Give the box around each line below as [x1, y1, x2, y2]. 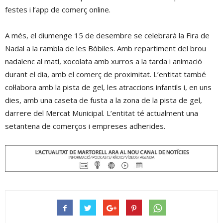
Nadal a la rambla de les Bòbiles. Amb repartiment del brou [5, 43, 206, 53]
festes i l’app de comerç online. [5, 4, 111, 14]
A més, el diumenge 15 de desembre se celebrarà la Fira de [5, 30, 210, 40]
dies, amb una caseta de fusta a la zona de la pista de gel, [5, 95, 202, 105]
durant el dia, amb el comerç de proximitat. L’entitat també [5, 69, 206, 79]
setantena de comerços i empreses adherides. [5, 120, 165, 131]
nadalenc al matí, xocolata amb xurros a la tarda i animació [5, 56, 202, 66]
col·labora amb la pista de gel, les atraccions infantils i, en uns [5, 82, 212, 92]
